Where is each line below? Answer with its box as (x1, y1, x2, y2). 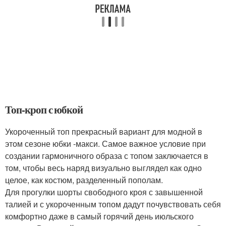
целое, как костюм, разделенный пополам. (5, 174, 163, 186)
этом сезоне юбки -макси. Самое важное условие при (5, 138, 206, 149)
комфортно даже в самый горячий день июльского (5, 210, 194, 222)
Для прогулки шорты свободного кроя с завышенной (5, 186, 203, 198)
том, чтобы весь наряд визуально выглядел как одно (5, 162, 202, 174)
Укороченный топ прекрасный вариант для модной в (5, 126, 202, 137)
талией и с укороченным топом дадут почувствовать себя (5, 198, 221, 210)
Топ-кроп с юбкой (5, 102, 83, 117)
